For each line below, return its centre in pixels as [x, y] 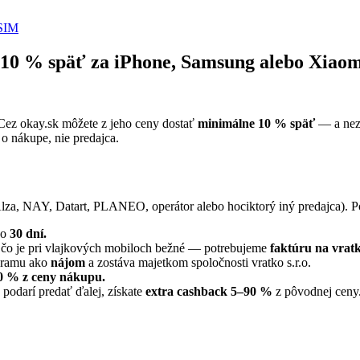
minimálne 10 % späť [256, 123]
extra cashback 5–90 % [209, 291]
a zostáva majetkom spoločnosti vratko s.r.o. [198, 262]
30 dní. [28, 233]
